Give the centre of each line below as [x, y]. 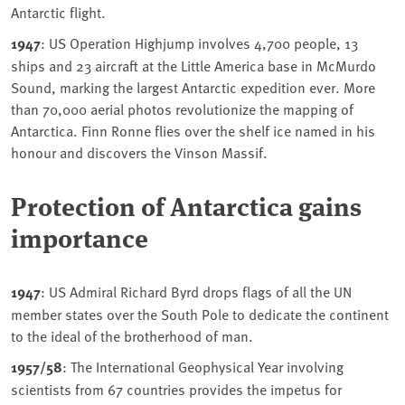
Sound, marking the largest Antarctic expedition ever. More [193, 87]
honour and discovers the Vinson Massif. [139, 152]
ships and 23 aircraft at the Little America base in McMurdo [193, 66]
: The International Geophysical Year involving [203, 367]
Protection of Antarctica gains [186, 206]
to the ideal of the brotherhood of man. [132, 336]
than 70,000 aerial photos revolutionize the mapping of [182, 109]
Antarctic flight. [58, 12]
